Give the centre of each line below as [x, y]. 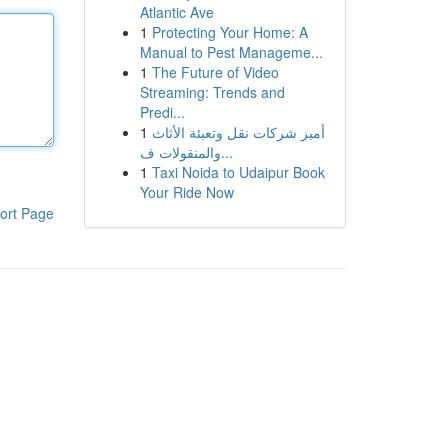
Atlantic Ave [176, 12]
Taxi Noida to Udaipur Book [238, 172]
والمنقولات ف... [226, 152]
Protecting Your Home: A [229, 32]
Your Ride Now [186, 192]
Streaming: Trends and [212, 92]
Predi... [162, 112]
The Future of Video [215, 72]
